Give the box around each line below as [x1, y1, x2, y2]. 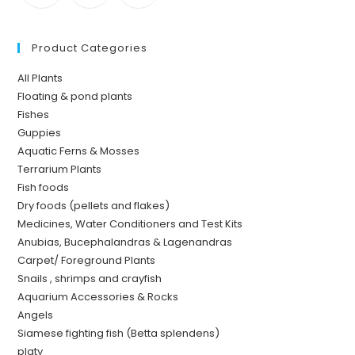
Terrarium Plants [17, 162, 102, 177]
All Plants [17, 71, 63, 86]
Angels [17, 307, 54, 323]
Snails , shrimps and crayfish [17, 271, 162, 287]
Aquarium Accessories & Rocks [17, 289, 179, 305]
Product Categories [32, 40, 148, 56]
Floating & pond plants [17, 89, 133, 105]
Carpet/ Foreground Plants [17, 253, 156, 269]
